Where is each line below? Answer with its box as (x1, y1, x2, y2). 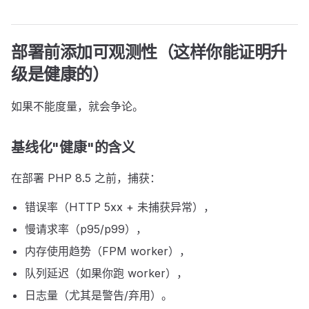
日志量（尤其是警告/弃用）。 (25, 288, 172, 302)
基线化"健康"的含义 (11, 139, 135, 156)
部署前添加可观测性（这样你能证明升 (11, 42, 287, 62)
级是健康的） (11, 64, 109, 84)
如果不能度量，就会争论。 (11, 99, 143, 113)
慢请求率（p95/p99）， (25, 222, 147, 236)
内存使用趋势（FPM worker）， (25, 244, 190, 258)
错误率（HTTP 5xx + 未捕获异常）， (25, 200, 215, 214)
